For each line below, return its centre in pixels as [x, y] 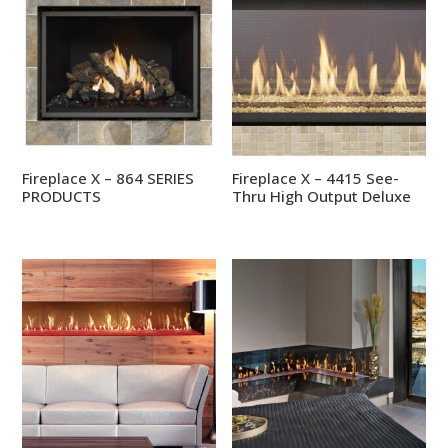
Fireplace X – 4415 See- [316, 178]
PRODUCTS [62, 196]
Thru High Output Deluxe [322, 196]
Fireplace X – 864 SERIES [108, 178]
